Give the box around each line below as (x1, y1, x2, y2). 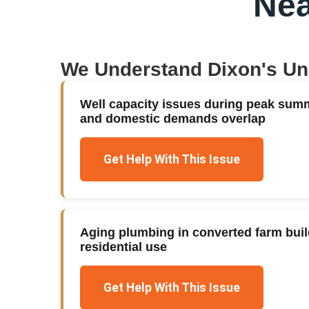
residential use (80, 239, 167, 254)
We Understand (61, 58, 208, 80)
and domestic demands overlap (80, 111, 266, 126)
